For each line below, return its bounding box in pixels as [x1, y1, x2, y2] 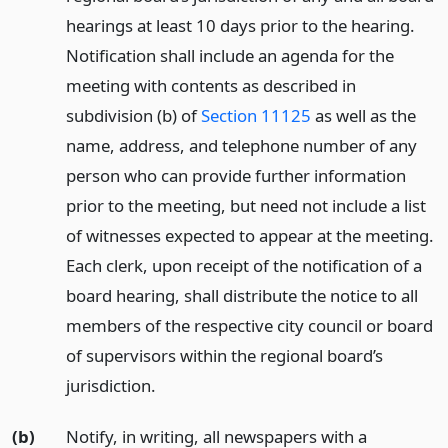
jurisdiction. [65, 373, 156, 397]
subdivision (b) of [65, 103, 201, 127]
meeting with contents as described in [65, 73, 356, 97]
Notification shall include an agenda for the [65, 43, 394, 67]
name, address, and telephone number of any [65, 133, 417, 157]
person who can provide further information [65, 163, 406, 187]
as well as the [310, 103, 416, 127]
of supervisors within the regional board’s [65, 343, 383, 367]
